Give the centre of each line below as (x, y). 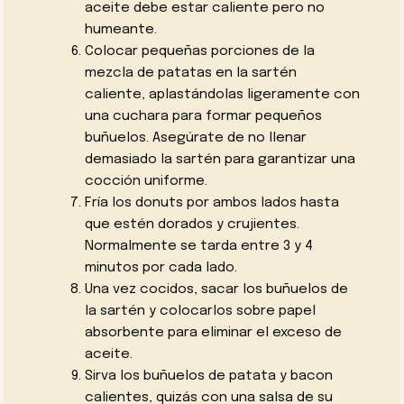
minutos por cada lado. (161, 267)
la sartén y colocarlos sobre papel (200, 311)
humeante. (120, 29)
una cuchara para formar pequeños (203, 116)
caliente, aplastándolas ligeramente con (222, 94)
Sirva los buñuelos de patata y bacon (208, 376)
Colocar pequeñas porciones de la (199, 51)
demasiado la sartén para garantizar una (220, 159)
